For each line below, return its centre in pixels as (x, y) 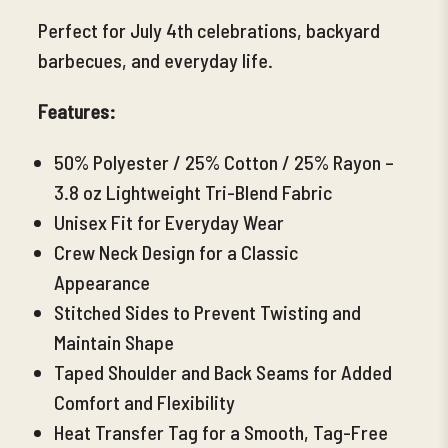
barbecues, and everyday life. (155, 59)
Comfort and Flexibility (145, 401)
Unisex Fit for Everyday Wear (169, 221)
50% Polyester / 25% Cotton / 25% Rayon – (224, 161)
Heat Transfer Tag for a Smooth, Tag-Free (221, 431)
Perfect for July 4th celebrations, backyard (209, 29)
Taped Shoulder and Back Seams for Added (223, 371)
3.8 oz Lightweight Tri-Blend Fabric (193, 191)
